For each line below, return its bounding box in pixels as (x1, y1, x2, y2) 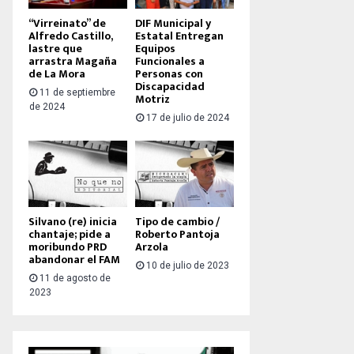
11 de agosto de (40, 272, 111, 284)
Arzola (135, 237, 168, 256)
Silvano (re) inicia (28, 212, 117, 231)
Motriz (135, 90, 170, 109)
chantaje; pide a (28, 224, 111, 243)
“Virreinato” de (28, 14, 106, 33)
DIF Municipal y (135, 14, 211, 33)
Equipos (135, 40, 175, 58)
